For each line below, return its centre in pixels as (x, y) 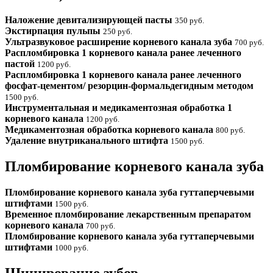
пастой (21, 63)
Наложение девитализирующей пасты (90, 19)
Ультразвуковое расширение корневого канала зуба (120, 41)
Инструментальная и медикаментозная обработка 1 (119, 107)
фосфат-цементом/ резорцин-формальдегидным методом (129, 85)
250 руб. (118, 31)
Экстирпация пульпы (54, 30)
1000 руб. (72, 247)
